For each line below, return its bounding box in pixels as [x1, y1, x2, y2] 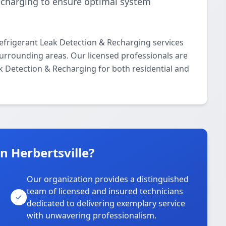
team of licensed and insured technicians [27, 186, 184, 197]
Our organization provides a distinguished [27, 174, 189, 185]
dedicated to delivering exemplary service [27, 198, 186, 209]
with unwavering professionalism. [27, 210, 157, 221]
